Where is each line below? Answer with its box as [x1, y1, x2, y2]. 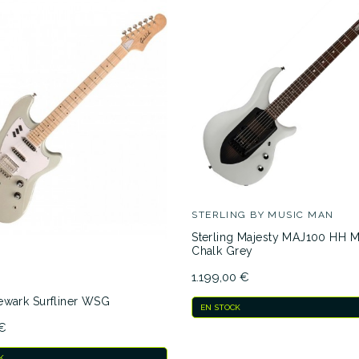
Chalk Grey [192, 244, 253, 258]
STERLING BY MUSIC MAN [192, 209, 334, 221]
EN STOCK [200, 303, 241, 313]
